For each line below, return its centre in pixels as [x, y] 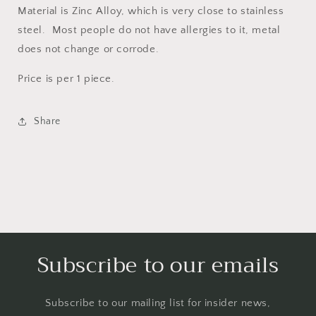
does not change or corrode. [90, 49]
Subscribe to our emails [158, 266]
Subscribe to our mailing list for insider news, [158, 303]
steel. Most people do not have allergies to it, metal [149, 30]
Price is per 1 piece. [66, 79]
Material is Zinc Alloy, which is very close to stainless [151, 11]
